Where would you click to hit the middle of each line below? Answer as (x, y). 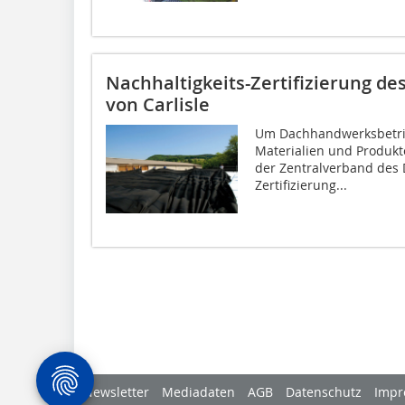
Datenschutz (324, 392)
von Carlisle (158, 104)
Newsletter (116, 392)
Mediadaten (198, 392)
